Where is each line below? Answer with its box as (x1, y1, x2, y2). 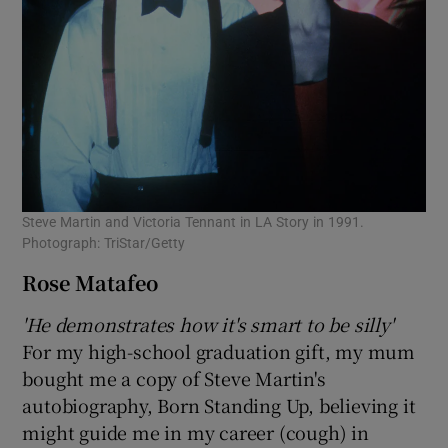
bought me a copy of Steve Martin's (22, 364, 326, 391)
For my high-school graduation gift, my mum (22, 337, 416, 364)
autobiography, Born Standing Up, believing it (22, 391, 416, 418)
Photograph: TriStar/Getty (22, 235, 186, 250)
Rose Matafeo (22, 267, 159, 297)
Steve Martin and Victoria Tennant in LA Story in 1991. (22, 214, 365, 229)
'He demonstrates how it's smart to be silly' (22, 310, 394, 337)
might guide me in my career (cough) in (22, 418, 369, 445)
